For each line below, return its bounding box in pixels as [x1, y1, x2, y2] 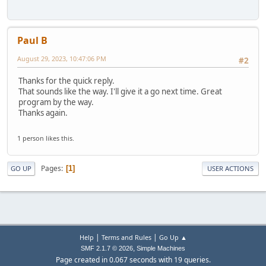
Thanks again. [18, 107, 68, 119]
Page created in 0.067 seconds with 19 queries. [55, 255, 211, 265]
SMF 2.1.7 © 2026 [81, 245, 133, 252]
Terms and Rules [101, 233, 151, 242]
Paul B [17, 33, 47, 47]
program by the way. [18, 97, 94, 108]
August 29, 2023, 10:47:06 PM [17, 53, 106, 63]
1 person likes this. [17, 134, 74, 143]
